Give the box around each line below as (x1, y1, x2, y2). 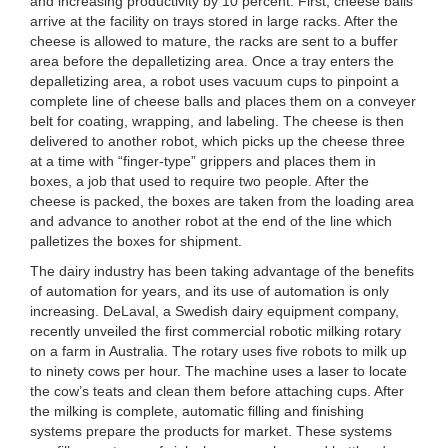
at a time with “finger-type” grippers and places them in (30, 153, 376, 170)
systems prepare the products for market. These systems (30, 423, 392, 440)
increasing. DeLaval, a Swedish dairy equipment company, (30, 303, 399, 320)
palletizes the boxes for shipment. (30, 233, 242, 250)
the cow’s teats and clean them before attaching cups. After (30, 383, 404, 400)
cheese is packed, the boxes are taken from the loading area (30, 193, 414, 210)
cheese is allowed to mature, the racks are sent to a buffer (30, 33, 398, 50)
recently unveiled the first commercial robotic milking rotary (30, 323, 401, 340)
